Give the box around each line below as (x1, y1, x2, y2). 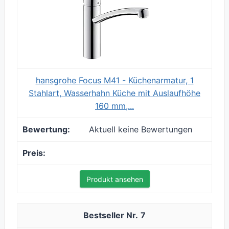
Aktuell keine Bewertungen (89, 124, 192, 135)
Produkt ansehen (86, 175, 143, 184)
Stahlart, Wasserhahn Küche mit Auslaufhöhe (29, 88, 200, 99)
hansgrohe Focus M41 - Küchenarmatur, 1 (35, 75, 194, 86)
